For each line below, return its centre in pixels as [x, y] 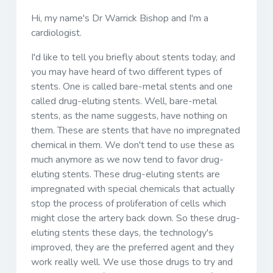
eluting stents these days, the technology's [122, 232]
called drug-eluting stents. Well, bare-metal [124, 101]
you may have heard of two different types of [126, 72]
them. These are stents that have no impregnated [136, 130]
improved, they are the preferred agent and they [133, 247]
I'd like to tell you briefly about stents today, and [133, 57]
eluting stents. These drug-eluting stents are [126, 174]
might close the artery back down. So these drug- [136, 218]
